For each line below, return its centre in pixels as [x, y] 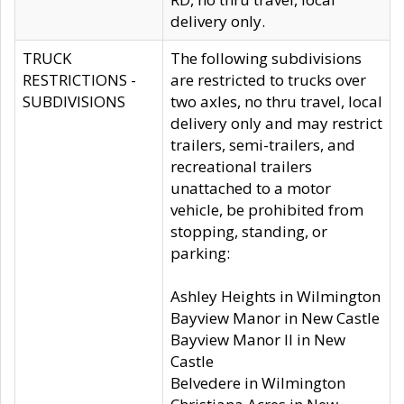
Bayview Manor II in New [258, 340]
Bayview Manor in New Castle [275, 318]
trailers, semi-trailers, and [263, 145]
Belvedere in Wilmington [258, 383]
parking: [200, 253]
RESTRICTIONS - [79, 80]
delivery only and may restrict [276, 123]
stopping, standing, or [249, 231]
